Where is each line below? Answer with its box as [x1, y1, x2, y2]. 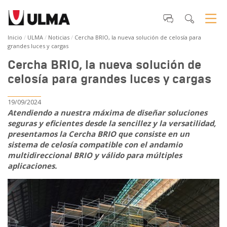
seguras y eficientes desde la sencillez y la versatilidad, [8, 118, 216, 128]
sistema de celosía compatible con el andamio [8, 139, 182, 149]
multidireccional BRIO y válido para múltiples [8, 150, 182, 160]
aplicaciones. [8, 161, 57, 171]
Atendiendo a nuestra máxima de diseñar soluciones [8, 107, 207, 118]
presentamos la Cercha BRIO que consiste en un [8, 129, 190, 139]
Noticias [48, 33, 69, 41]
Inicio [8, 33, 22, 41]
